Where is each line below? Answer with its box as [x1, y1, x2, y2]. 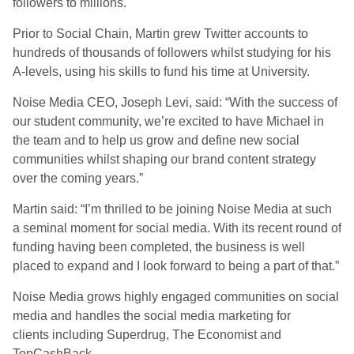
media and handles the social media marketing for [13, 309, 291, 322]
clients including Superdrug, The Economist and [13, 328, 281, 341]
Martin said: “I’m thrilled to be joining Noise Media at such [13, 202, 332, 216]
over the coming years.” [13, 171, 143, 185]
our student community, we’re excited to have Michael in [13, 115, 324, 128]
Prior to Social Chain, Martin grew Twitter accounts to [13, 27, 308, 40]
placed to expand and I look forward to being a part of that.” [13, 259, 339, 273]
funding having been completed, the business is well [13, 240, 305, 254]
